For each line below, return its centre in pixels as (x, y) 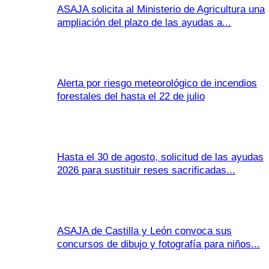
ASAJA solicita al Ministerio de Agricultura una (161, 9)
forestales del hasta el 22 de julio (131, 96)
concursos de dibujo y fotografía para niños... (159, 244)
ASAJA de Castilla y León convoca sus (144, 231)
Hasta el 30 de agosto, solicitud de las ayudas (160, 157)
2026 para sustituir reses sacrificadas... (146, 170)
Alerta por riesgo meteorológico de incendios (157, 83)
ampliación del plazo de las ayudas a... (144, 23)
